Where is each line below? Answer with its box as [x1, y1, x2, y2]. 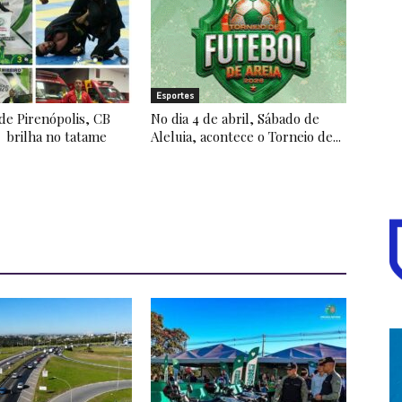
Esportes [156, 88, 194, 102]
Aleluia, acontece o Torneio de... [151, 127, 341, 145]
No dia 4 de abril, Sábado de [151, 109, 319, 127]
